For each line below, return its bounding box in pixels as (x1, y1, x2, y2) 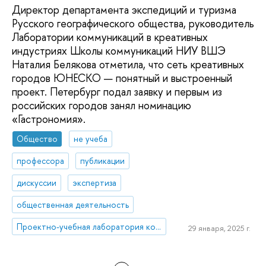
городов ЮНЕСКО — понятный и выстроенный (12, 70, 232, 85)
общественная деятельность (17, 198, 129, 210)
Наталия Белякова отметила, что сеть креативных (12, 56, 244, 72)
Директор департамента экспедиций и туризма (12, 2, 236, 17)
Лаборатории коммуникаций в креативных (12, 29, 208, 45)
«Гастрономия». (12, 111, 85, 126)
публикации (80, 155, 125, 167)
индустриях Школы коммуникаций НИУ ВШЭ (12, 43, 226, 58)
